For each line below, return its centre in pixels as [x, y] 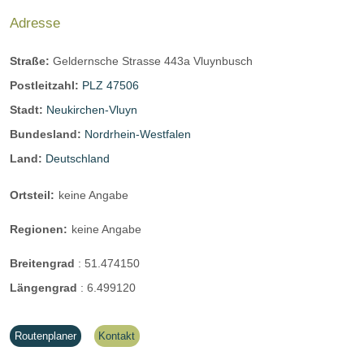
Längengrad [45, 288]
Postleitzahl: [46, 85]
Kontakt [117, 336]
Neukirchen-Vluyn [92, 109]
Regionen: [39, 230]
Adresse [35, 23]
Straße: [31, 61]
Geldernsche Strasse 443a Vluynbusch [153, 61]
